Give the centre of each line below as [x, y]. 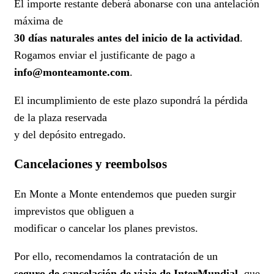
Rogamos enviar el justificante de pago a [105, 55]
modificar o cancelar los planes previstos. [106, 228]
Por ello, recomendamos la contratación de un [116, 256]
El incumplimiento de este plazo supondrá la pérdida [131, 100]
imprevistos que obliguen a [74, 211]
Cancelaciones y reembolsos [91, 164]
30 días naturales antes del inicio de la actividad [127, 38]
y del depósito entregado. [70, 134]
